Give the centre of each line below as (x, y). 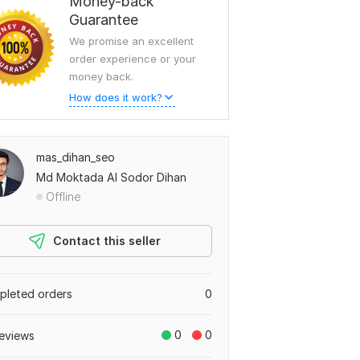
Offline (63, 196)
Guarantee (104, 20)
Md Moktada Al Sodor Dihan (111, 177)
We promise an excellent (131, 41)
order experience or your (133, 59)
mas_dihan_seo (76, 157)
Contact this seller (107, 241)
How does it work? (116, 97)
